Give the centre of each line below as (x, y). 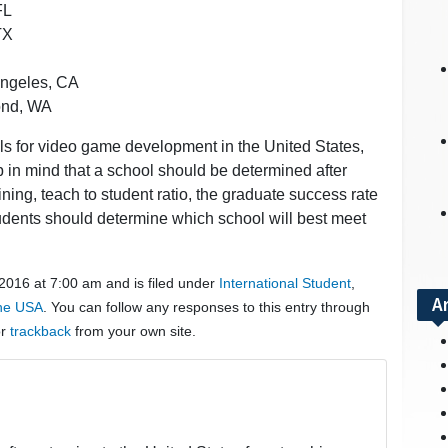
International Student (285, 282)
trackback (40, 330)
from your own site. (133, 330)
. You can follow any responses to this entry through (206, 306)
